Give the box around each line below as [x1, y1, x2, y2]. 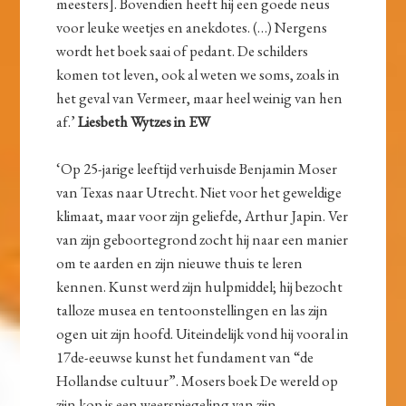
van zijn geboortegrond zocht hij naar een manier [56, 229, 349, 250]
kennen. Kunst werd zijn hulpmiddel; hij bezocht [56, 276, 343, 297]
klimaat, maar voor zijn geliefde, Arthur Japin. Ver [56, 206, 349, 227]
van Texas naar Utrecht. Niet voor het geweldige [56, 182, 343, 203]
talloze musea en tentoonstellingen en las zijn [56, 300, 329, 321]
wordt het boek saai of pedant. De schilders [56, 41, 309, 62]
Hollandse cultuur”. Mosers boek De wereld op [56, 371, 339, 391]
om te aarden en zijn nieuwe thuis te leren [56, 253, 304, 274]
